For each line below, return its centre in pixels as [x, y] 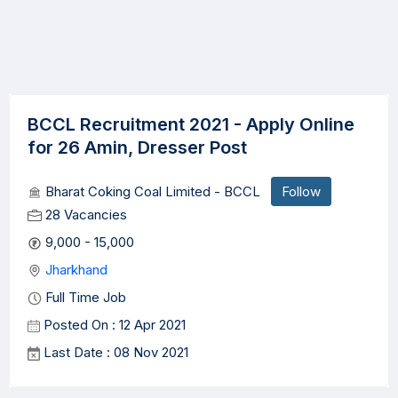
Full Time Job [84, 297]
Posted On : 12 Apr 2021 [113, 325]
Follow [301, 191]
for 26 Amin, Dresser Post [137, 147]
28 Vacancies [84, 215]
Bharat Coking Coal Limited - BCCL [156, 191]
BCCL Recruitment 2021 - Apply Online [191, 124]
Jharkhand [75, 270]
